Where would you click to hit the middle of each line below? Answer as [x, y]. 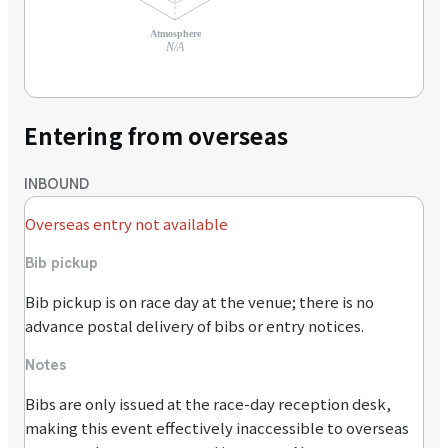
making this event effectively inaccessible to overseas [217, 427]
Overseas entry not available [126, 223]
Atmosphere [175, 34]
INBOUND [56, 183]
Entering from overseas [156, 134]
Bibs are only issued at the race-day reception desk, [208, 403]
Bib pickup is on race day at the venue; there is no [199, 301]
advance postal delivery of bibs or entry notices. [194, 325]
